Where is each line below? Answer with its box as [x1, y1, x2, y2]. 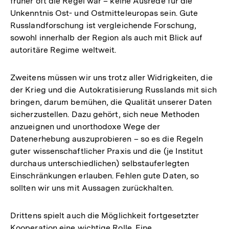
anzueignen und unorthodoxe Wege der [10, 122, 161, 132]
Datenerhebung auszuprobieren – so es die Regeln [10, 134, 203, 144]
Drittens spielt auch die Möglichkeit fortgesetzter [10, 211, 199, 221]
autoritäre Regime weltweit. [10, 45, 117, 55]
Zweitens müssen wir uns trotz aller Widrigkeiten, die [10, 73, 213, 83]
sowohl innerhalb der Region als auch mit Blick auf [10, 33, 203, 43]
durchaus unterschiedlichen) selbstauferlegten [10, 158, 190, 169]
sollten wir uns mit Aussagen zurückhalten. [10, 183, 173, 193]
